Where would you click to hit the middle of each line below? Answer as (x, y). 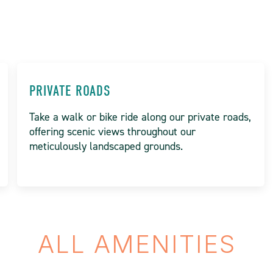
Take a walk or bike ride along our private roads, (140, 117)
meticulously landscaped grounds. (106, 146)
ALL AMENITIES (136, 244)
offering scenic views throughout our (113, 132)
